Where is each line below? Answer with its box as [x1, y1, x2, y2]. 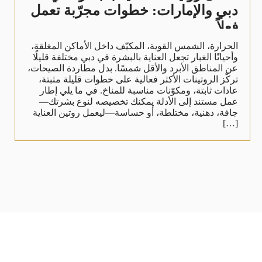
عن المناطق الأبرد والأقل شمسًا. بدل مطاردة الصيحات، [27, 63, 238, 73]
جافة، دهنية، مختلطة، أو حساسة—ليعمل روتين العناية [32, 107, 238, 118]
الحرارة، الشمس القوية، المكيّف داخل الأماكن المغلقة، [30, 40, 238, 51]
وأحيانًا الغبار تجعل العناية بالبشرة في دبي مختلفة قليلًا [32, 51, 238, 62]
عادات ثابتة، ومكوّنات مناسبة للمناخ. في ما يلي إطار [39, 85, 238, 95]
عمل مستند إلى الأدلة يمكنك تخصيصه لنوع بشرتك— [39, 96, 238, 106]
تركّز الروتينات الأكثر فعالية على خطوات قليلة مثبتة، [38, 74, 238, 84]
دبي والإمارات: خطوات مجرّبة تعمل [30, 2, 238, 18]
